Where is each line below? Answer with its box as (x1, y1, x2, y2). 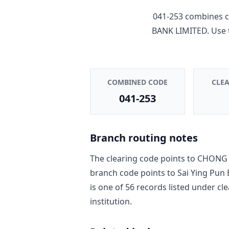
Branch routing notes (90, 130, 198, 145)
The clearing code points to (90, 152, 197, 164)
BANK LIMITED (152, 25, 207, 36)
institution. (90, 195, 132, 207)
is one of (90, 181, 123, 193)
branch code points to (90, 167, 177, 178)
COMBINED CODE (107, 77, 168, 87)
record (134, 181, 163, 193)
